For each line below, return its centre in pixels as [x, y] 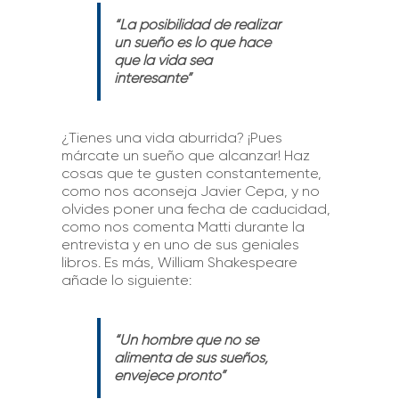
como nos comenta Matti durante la [183, 226]
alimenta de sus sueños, [191, 357]
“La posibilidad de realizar [197, 24]
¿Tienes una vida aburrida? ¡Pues [171, 137]
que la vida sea [163, 60]
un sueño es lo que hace [192, 42]
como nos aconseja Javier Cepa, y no [190, 191]
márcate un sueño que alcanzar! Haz [185, 155]
